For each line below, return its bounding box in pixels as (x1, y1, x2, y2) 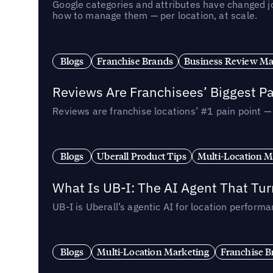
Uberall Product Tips (97, 150, 186, 163)
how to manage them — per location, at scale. (52, 9, 258, 21)
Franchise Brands (97, 54, 174, 67)
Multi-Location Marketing (97, 246, 210, 258)
